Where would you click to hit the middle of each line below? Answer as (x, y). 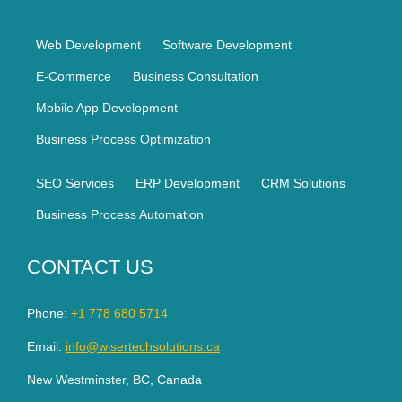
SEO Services (75, 184)
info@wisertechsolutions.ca (143, 347)
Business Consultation (196, 77)
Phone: (49, 314)
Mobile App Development (107, 108)
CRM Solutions (303, 184)
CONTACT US (90, 267)
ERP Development (188, 184)
